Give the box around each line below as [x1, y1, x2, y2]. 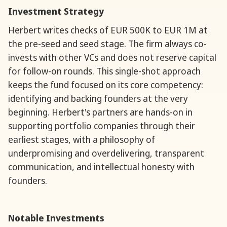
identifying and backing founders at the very [8, 92, 188, 105]
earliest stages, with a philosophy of [8, 133, 155, 146]
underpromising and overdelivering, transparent [8, 147, 204, 160]
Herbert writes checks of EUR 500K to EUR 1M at [8, 24, 208, 36]
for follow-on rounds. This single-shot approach [8, 65, 201, 78]
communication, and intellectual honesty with [8, 161, 195, 173]
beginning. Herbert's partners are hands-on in [8, 106, 193, 119]
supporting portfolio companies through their [8, 120, 195, 132]
